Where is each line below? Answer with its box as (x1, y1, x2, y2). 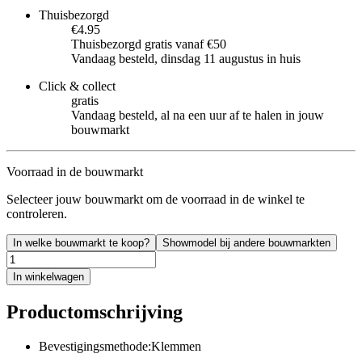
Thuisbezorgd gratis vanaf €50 (71, 36, 226, 51)
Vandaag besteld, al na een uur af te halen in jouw (71, 107, 324, 122)
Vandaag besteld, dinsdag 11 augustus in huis (71, 51, 301, 65)
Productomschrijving (6, 301, 183, 322)
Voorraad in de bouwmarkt (6, 164, 143, 179)
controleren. (6, 206, 67, 221)
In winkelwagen (13, 270, 84, 283)
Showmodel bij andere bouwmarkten (162, 236, 330, 249)
